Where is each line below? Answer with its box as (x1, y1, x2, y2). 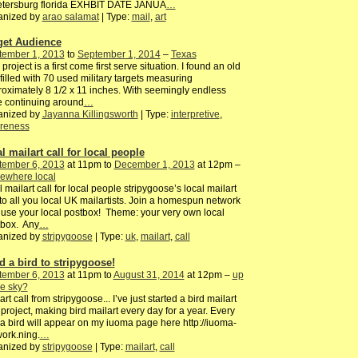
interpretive (170, 109, 220, 121)
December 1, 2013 (113, 159, 195, 171)
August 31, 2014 (113, 268, 185, 280)
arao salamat (42, 10, 99, 22)
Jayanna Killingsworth (42, 109, 138, 121)
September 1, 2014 (77, 49, 161, 61)
